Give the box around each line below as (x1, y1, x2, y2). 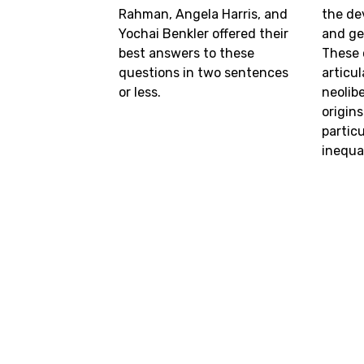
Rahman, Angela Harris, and (119, 6, 288, 22)
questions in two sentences (119, 64, 289, 80)
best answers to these (119, 45, 255, 61)
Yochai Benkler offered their (119, 25, 289, 41)
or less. (119, 84, 162, 100)
